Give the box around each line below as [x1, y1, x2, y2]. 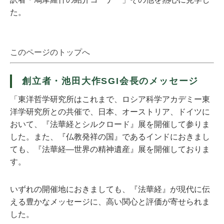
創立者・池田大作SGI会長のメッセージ [22, 76, 199, 86]
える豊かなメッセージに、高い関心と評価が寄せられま [10, 197, 210, 206]
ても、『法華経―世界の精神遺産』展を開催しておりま [10, 145, 210, 153]
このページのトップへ [10, 48, 90, 56]
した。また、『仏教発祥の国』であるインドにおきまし [10, 132, 210, 141]
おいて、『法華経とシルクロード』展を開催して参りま [10, 120, 210, 128]
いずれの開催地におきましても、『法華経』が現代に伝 [10, 185, 210, 193]
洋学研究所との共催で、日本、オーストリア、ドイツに [10, 107, 210, 116]
